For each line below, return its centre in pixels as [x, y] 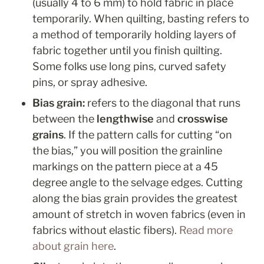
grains [48, 135]
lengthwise [125, 119]
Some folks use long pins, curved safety [129, 67]
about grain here [73, 246]
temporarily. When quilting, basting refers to [141, 19]
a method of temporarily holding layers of [134, 35]
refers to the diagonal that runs [164, 103]
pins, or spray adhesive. [90, 82]
